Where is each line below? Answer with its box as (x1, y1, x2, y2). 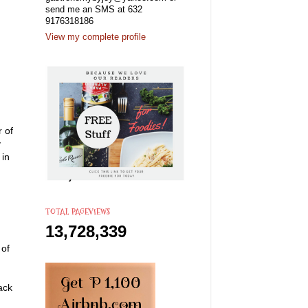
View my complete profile (45, 32, 146, 43)
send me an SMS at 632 (45, 4, 142, 14)
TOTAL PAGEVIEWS (45, 206, 110, 218)
